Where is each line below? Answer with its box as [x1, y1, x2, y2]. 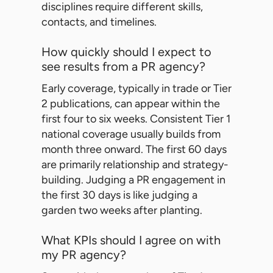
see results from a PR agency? [41, 59, 205, 74]
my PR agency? [41, 247, 126, 263]
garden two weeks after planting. [41, 204, 202, 218]
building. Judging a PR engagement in [41, 173, 225, 187]
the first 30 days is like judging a [41, 188, 197, 202]
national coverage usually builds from [41, 127, 221, 141]
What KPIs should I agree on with [41, 233, 221, 248]
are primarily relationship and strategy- [41, 158, 229, 172]
